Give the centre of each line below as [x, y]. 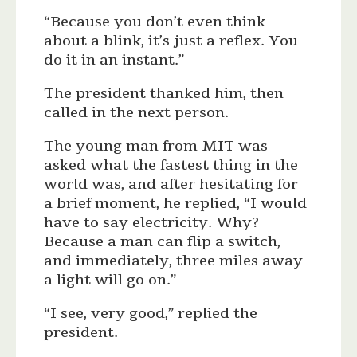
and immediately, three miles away [174, 261]
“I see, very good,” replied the [151, 314]
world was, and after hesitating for [171, 184]
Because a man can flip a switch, [163, 242]
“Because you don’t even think [155, 22]
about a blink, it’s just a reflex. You [171, 41]
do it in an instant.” [114, 60]
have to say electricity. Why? [152, 223]
